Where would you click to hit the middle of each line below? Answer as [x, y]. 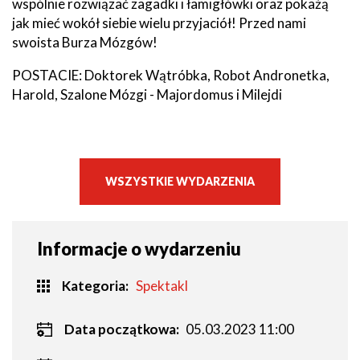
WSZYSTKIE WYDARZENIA [180, 181]
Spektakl [162, 285]
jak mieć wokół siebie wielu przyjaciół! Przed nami [159, 22]
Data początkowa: [121, 329]
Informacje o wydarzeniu [139, 248]
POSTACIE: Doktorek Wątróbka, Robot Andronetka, [171, 75]
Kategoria [94, 285]
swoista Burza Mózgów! [85, 42]
